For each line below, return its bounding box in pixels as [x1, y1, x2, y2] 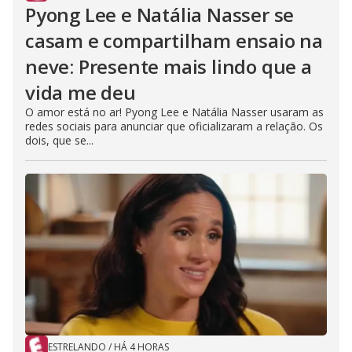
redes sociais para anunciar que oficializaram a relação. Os [25, 119, 323, 134]
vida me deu [25, 79, 136, 106]
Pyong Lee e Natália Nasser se [25, 2, 295, 28]
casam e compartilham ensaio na [25, 27, 323, 54]
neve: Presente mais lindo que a [25, 53, 312, 80]
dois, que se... [25, 133, 93, 148]
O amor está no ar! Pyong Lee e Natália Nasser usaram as [25, 104, 324, 120]
